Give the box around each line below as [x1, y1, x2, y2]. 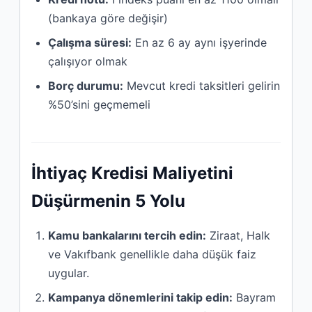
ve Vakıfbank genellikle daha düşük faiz [48, 247, 256, 261]
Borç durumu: [48, 78, 123, 93]
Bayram [233, 290, 276, 304]
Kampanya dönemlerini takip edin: [48, 290, 233, 304]
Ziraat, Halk [206, 228, 270, 242]
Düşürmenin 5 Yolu [31, 190, 185, 211]
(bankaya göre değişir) [48, 10, 168, 25]
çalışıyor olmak [48, 54, 127, 68]
